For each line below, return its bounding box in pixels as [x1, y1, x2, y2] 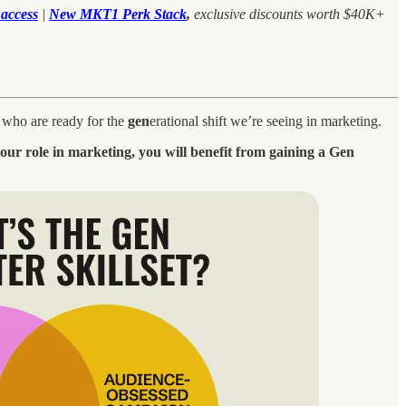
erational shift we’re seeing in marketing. [150, 112, 382, 129]
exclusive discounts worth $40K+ [194, 5, 385, 22]
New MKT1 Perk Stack [49, 5, 187, 22]
